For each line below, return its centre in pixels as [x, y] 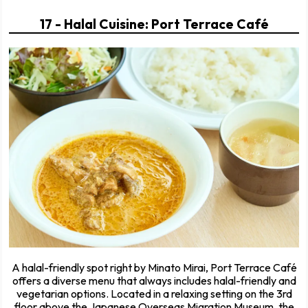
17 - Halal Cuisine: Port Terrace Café [154, 24]
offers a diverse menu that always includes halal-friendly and [154, 281]
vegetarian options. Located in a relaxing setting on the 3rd [154, 294]
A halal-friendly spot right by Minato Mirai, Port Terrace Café [154, 268]
